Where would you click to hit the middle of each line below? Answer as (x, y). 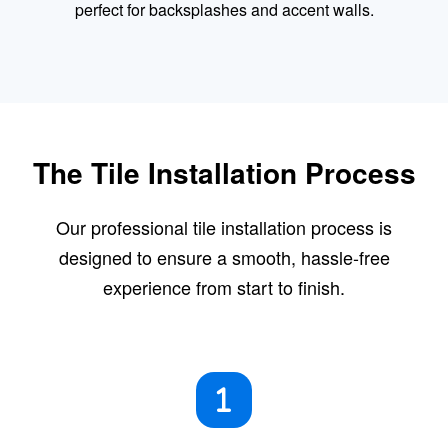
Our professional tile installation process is (224, 227)
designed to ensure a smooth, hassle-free (224, 257)
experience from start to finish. (224, 287)
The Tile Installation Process (224, 172)
